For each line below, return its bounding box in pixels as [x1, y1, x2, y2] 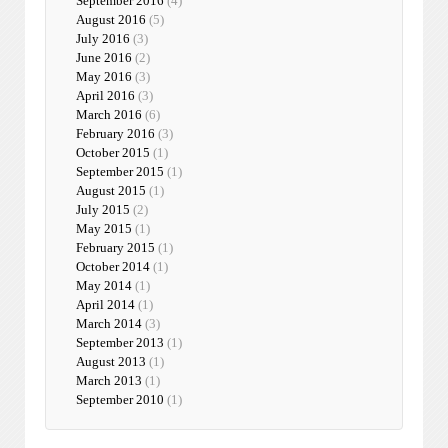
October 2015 [76, 144, 150, 160]
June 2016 [76, 49, 132, 65]
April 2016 [76, 87, 135, 103]
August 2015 [76, 182, 146, 198]
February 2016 [76, 125, 155, 141]
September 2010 [76, 391, 164, 407]
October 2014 [76, 258, 150, 274]
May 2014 [76, 277, 132, 293]
